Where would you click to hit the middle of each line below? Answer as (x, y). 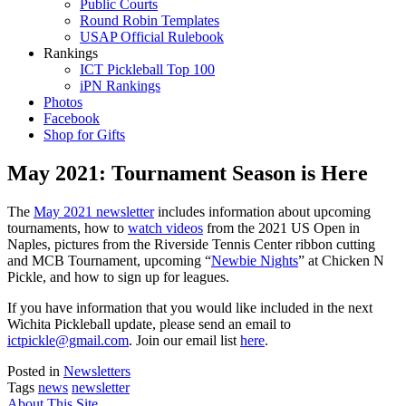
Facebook (72, 118)
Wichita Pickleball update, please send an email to (149, 324)
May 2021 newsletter (94, 211)
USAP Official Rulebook (152, 37)
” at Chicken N (341, 260)
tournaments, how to (68, 227)
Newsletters (97, 371)
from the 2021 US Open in (281, 227)
